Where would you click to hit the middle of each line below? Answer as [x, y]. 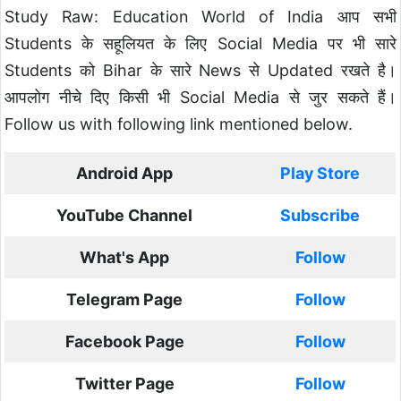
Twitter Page [124, 384]
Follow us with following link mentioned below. [179, 124]
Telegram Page [124, 299]
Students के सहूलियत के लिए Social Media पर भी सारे [200, 43]
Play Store [320, 173]
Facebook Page [124, 341]
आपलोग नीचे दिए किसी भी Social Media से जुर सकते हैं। [200, 97]
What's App [124, 257]
